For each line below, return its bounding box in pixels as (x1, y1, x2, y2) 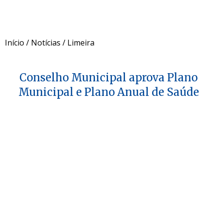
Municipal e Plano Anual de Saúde (18, 85, 199, 99)
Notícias (31, 37, 61, 48)
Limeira (67, 37, 94, 48)
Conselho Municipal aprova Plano (19, 70, 198, 84)
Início (5, 37, 24, 48)
